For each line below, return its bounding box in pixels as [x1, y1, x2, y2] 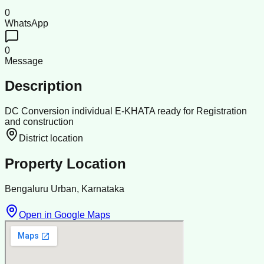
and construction [5, 117, 74, 127]
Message [5, 55, 43, 66]
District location [19, 133, 83, 144]
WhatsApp [5, 18, 48, 28]
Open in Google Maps [19, 210, 110, 220]
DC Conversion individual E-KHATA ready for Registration [5, 106, 247, 117]
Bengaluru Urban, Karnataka [5, 184, 124, 194]
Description [5, 78, 82, 94]
